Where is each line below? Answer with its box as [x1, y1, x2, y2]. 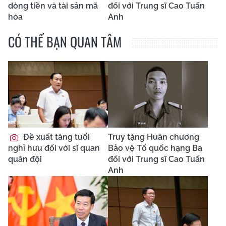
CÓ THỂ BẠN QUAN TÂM [8, 32, 122, 52]
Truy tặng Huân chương [108, 132, 199, 142]
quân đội [8, 154, 42, 164]
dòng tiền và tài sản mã [8, 1, 98, 11]
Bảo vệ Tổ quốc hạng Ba [108, 143, 202, 153]
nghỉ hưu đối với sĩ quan [8, 143, 100, 153]
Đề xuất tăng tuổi [21, 132, 90, 142]
